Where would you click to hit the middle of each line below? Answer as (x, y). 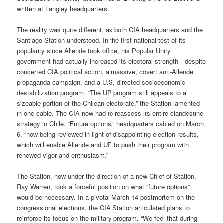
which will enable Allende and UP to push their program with (103, 144)
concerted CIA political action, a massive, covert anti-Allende (105, 71)
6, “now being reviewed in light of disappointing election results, (108, 134)
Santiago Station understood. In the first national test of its (102, 40)
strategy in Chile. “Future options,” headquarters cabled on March (111, 123)
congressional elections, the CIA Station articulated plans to (104, 207)
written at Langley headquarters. (63, 8)
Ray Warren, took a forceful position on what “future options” (104, 186)
